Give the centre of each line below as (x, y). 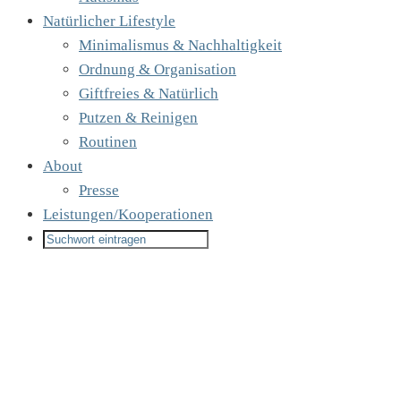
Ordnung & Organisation (158, 69)
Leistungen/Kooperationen (128, 214)
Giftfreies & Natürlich (149, 94)
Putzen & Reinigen (138, 118)
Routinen (108, 142)
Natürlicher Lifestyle (109, 21)
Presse (99, 190)
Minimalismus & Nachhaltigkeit (180, 45)
